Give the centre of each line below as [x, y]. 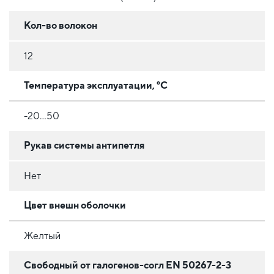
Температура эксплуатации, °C [96, 85]
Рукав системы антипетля [84, 145]
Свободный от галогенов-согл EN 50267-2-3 [128, 265]
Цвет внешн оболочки [75, 205]
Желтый [42, 235]
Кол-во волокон [61, 25]
